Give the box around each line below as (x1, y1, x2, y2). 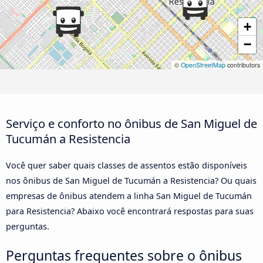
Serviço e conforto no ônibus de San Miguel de (6, 115, 257, 131)
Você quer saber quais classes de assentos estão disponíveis (6, 160, 247, 171)
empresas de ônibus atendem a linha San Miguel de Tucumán (6, 190, 252, 201)
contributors (225, 60, 260, 69)
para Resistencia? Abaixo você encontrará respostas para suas (6, 205, 254, 217)
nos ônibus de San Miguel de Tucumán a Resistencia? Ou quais (6, 175, 257, 186)
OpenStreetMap (181, 60, 225, 69)
